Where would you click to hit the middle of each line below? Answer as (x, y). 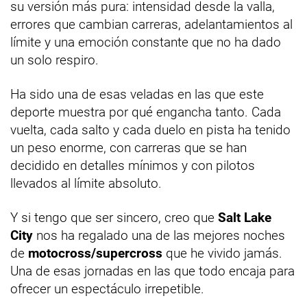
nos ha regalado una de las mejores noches (159, 235)
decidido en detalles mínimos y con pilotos (133, 165)
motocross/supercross (95, 253)
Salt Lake (245, 217)
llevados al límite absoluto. (86, 183)
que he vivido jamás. (222, 253)
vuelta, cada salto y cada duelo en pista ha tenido (150, 130)
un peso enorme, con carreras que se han (128, 147)
